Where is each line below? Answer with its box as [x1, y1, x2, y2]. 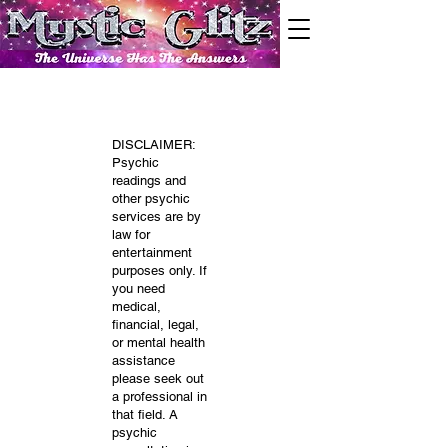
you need [112, 281, 165, 296]
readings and [112, 173, 186, 188]
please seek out [112, 371, 204, 386]
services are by [112, 209, 201, 224]
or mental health [112, 335, 205, 350]
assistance [112, 353, 175, 368]
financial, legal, [112, 317, 199, 332]
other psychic [112, 191, 190, 206]
